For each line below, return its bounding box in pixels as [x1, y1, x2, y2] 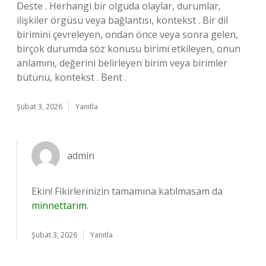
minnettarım [31, 199, 87, 212]
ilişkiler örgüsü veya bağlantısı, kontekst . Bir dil [17, 14, 228, 27]
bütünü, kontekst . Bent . [17, 71, 126, 84]
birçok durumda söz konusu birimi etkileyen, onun [17, 42, 240, 55]
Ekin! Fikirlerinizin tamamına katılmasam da [31, 185, 223, 198]
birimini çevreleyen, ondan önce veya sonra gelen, [17, 28, 238, 41]
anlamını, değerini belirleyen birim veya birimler [17, 56, 227, 69]
